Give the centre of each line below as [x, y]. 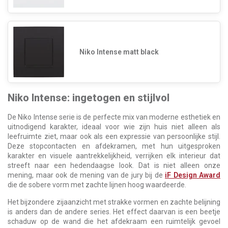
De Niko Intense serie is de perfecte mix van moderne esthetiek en [114, 117]
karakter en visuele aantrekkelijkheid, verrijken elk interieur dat [114, 156]
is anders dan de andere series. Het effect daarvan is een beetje [114, 212]
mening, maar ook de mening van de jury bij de [86, 175]
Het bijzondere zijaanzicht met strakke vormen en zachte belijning [114, 202]
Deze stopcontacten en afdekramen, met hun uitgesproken [114, 146]
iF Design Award [193, 175]
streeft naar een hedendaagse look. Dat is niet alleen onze [114, 166]
